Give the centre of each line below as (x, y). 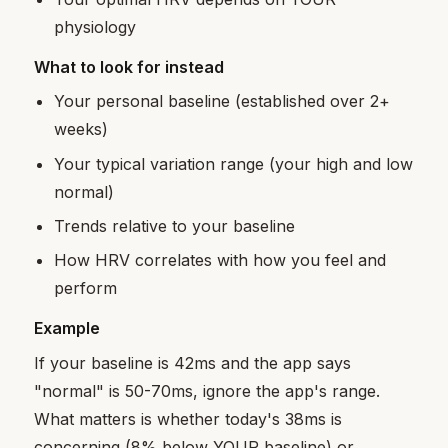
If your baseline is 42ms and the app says (193, 362)
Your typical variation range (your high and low (234, 163)
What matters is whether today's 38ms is (188, 418)
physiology (95, 26)
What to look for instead (129, 66)
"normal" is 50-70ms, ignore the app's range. (207, 390)
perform (86, 288)
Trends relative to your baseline (175, 225)
